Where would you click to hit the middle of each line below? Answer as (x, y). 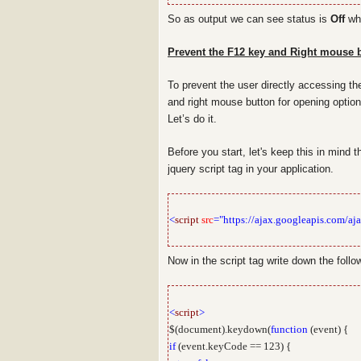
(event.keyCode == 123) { (233, 346)
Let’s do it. (192, 119)
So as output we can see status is (249, 19)
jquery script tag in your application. (251, 169)
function (289, 329)
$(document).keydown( (220, 329)
